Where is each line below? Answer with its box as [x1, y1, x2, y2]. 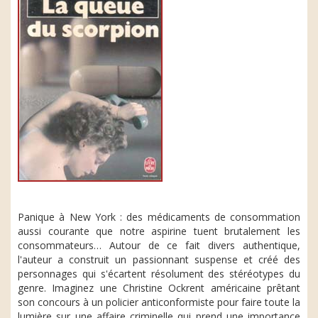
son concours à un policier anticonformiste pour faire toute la [18, 295, 300, 309]
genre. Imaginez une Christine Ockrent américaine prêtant [18, 281, 300, 295]
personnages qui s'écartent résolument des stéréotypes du [18, 267, 300, 280]
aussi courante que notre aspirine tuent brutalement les [18, 224, 300, 238]
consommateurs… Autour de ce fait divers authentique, [18, 238, 300, 252]
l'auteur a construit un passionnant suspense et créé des [18, 253, 300, 266]
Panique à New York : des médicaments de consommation [18, 210, 300, 224]
